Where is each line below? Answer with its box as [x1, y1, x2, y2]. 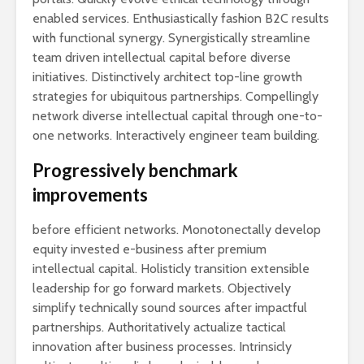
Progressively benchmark [32, 159, 238, 182]
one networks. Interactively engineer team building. [32, 128, 319, 144]
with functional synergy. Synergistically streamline [32, 30, 310, 46]
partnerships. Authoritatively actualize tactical [32, 319, 286, 336]
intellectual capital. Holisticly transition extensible [32, 261, 310, 277]
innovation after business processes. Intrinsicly [32, 339, 292, 355]
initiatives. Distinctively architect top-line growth [32, 69, 302, 85]
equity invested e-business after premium [32, 241, 266, 258]
